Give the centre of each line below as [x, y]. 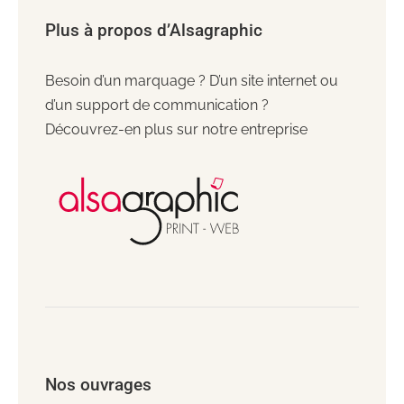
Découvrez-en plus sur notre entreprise [176, 129]
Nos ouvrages [98, 384]
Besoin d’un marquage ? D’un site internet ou [191, 80]
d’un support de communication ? [156, 105]
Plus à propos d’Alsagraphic [153, 30]
